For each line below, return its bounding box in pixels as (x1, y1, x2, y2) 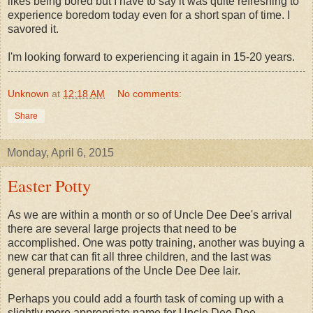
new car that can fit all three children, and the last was (8, 250, 271, 263)
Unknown (8, 87, 49, 99)
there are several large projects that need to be (8, 222, 237, 235)
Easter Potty (8, 173, 91, 197)
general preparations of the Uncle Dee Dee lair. (8, 264, 240, 277)
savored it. (8, 22, 59, 35)
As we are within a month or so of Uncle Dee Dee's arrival (8, 208, 292, 221)
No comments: (117, 87, 182, 99)
